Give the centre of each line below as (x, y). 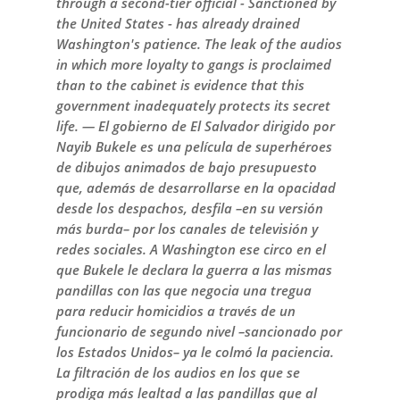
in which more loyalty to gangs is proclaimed (193, 65)
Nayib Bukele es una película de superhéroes (194, 147)
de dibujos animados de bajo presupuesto (186, 167)
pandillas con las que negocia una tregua (183, 291)
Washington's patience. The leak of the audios (199, 44)
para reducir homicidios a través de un (175, 311)
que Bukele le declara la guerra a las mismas (194, 270)
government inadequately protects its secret (193, 106)
